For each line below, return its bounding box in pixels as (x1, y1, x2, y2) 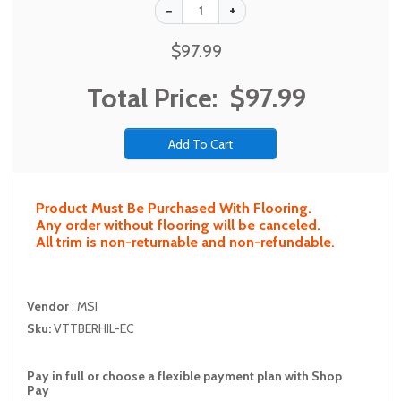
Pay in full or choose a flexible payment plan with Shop (27, 368, 342, 384)
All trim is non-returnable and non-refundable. (36, 234, 335, 251)
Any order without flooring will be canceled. (36, 217, 320, 234)
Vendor (27, 298, 72, 314)
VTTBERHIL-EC (54, 320, 134, 337)
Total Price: (86, 81, 224, 115)
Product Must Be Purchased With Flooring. (36, 200, 311, 217)
